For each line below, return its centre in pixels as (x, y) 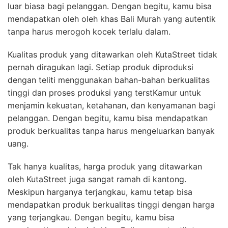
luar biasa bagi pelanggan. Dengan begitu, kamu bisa (110, 6)
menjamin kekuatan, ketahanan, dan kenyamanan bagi (111, 106)
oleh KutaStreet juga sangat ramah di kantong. (97, 179)
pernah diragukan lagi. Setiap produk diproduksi (101, 67)
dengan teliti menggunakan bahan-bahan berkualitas (109, 80)
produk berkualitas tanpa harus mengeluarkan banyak (111, 131)
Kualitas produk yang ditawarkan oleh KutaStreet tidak (112, 55)
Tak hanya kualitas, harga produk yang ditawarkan (105, 167)
